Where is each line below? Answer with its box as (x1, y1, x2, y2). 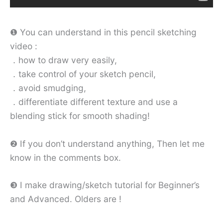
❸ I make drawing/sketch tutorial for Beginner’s (10, 180, 200, 191)
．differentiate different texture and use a (10, 97, 178, 108)
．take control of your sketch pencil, (10, 69, 156, 80)
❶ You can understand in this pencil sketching (10, 27, 197, 38)
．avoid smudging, (10, 83, 86, 94)
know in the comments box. (10, 152, 121, 163)
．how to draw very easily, (10, 55, 117, 66)
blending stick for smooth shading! (10, 111, 150, 121)
